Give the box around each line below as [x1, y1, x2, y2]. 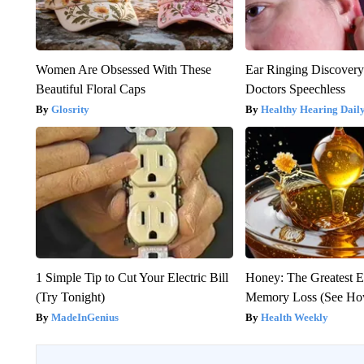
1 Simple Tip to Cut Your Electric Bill [35, 271, 228, 285]
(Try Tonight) [35, 290, 105, 305]
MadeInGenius [50, 311, 119, 324]
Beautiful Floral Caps [35, 82, 145, 97]
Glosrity [50, 103, 89, 116]
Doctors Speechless [245, 82, 346, 97]
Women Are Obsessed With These [35, 63, 211, 77]
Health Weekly [261, 311, 329, 324]
